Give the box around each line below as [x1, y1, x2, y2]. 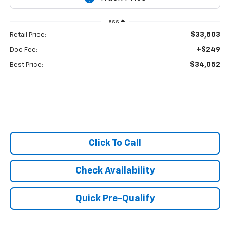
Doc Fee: [9, 47, 37, 54]
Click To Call [89, 139, 141, 148]
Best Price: [9, 62, 43, 69]
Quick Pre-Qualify [75, 194, 155, 204]
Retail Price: [9, 32, 46, 39]
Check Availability [75, 166, 155, 176]
